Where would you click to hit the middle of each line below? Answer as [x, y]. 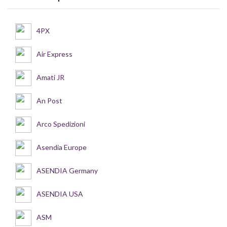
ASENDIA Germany [67, 170]
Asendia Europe [62, 147]
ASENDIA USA [60, 194]
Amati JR [50, 77]
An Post [49, 100]
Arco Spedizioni [61, 124]
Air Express [54, 54]
